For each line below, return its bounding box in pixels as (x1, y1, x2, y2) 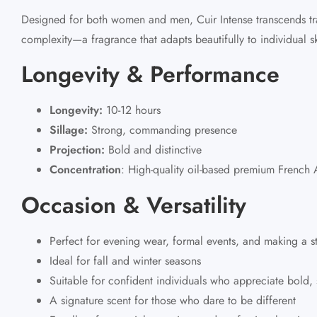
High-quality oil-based (125, 161, 234, 178)
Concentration (50, 161, 121, 178)
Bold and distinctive (105, 141, 202, 158)
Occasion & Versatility (21, 188, 246, 221)
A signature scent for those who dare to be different (50, 292, 296, 309)
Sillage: (50, 121, 88, 138)
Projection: (50, 141, 105, 158)
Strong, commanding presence (88, 121, 237, 138)
